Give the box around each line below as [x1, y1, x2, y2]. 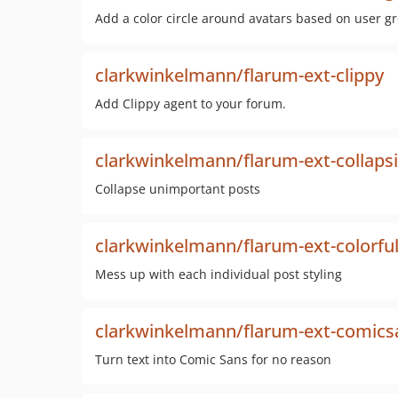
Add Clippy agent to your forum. [95, 95, 286, 112]
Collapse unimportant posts [95, 180, 260, 197]
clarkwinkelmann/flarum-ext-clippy [95, 63, 384, 87]
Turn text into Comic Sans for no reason [95, 351, 331, 368]
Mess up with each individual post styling [95, 266, 342, 283]
